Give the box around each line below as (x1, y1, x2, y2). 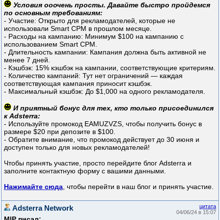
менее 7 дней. (4, 55, 50, 64)
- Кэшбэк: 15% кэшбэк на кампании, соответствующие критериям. (4, 63, 216, 72)
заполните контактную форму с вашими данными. (4, 166, 166, 175)
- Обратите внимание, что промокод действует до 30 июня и (4, 135, 199, 143)
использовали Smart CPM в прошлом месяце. (4, 24, 152, 32)
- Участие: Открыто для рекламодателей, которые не (4, 16, 175, 25)
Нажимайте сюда (4, 182, 63, 191)
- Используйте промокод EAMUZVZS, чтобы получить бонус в (4, 119, 202, 128)
